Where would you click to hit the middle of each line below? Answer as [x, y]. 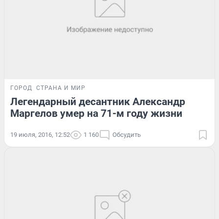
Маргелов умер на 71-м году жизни [96, 113]
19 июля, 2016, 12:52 [40, 134]
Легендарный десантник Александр [98, 101]
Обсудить [127, 134]
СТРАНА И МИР [61, 88]
